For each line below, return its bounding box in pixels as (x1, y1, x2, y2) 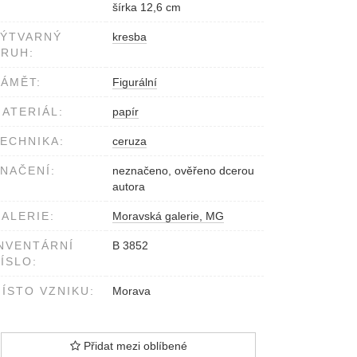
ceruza (112, 135, 147, 148)
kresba (112, 30, 147, 44)
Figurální (112, 76, 157, 89)
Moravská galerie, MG (112, 210, 224, 223)
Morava (112, 284, 151, 298)
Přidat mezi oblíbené (80, 339, 187, 353)
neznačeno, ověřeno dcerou (112, 164, 254, 178)
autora (112, 180, 145, 194)
